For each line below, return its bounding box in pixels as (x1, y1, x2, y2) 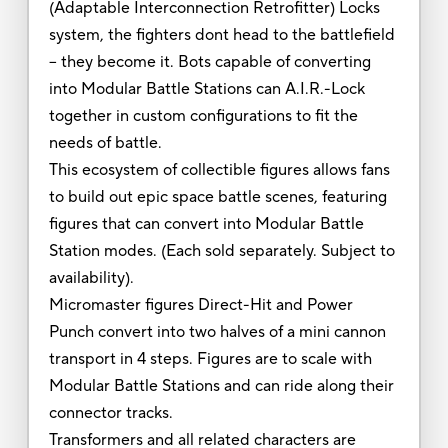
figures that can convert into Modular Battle (48, 213, 364, 234)
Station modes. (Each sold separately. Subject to (48, 240, 395, 261)
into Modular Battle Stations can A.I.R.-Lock (48, 78, 365, 99)
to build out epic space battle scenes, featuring (48, 186, 387, 207)
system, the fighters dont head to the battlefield (48, 24, 395, 45)
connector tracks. (48, 402, 173, 423)
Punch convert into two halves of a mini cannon (48, 321, 386, 342)
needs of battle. (48, 132, 162, 153)
